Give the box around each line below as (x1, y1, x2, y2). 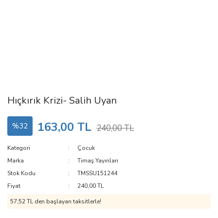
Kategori (7, 144, 30, 152)
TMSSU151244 (77, 169, 118, 177)
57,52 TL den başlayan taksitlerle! (10, 198, 101, 205)
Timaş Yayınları (77, 157, 119, 164)
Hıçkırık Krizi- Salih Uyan (7, 94, 117, 107)
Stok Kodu (7, 169, 36, 177)
